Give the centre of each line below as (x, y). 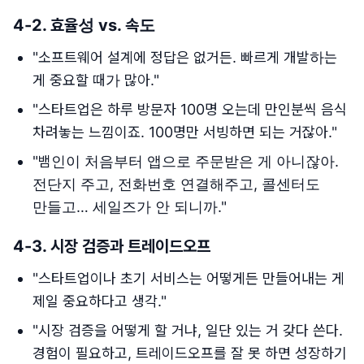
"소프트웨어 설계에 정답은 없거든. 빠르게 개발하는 (185, 57)
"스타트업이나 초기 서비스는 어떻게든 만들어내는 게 (188, 278)
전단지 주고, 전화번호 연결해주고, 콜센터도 (176, 184)
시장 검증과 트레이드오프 (130, 246)
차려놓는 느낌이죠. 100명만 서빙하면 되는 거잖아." (185, 132)
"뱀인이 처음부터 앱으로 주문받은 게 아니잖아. (186, 161)
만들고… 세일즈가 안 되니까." (130, 207)
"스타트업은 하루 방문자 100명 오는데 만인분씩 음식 (190, 109)
